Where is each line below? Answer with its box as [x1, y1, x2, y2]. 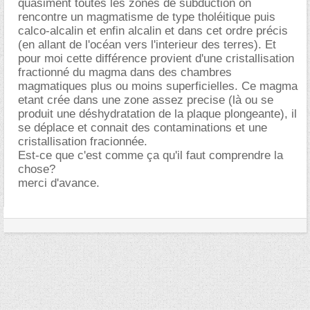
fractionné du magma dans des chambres [18, 66, 232, 79]
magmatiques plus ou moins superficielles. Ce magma [18, 80, 298, 93]
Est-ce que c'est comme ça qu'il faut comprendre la [18, 149, 283, 162]
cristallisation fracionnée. [18, 135, 147, 148]
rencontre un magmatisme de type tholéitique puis [18, 10, 275, 24]
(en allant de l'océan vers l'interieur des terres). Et [18, 38, 276, 51]
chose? [18, 163, 55, 176]
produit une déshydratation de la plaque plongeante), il [18, 107, 297, 120]
